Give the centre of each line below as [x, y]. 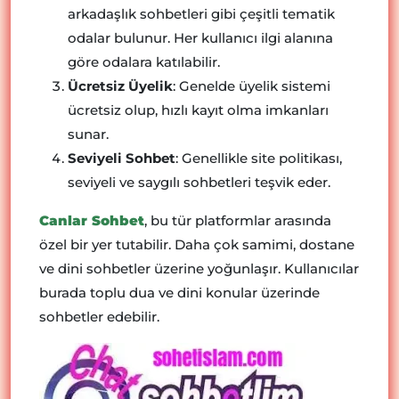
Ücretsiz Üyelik [120, 86]
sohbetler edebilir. [99, 317]
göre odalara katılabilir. [144, 62]
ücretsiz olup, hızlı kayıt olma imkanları [198, 110]
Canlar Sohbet [92, 220]
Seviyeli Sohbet [122, 158]
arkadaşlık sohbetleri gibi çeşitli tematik [201, 14]
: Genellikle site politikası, [259, 158]
